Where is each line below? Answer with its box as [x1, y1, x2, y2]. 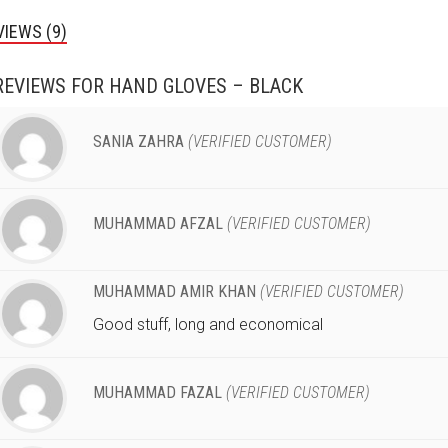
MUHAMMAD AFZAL [92, 213, 227, 233]
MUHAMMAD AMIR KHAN [92, 281, 260, 301]
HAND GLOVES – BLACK [108, 73, 303, 98]
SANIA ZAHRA [92, 131, 188, 151]
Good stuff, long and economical [92, 314, 323, 334]
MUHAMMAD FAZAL [92, 382, 226, 402]
